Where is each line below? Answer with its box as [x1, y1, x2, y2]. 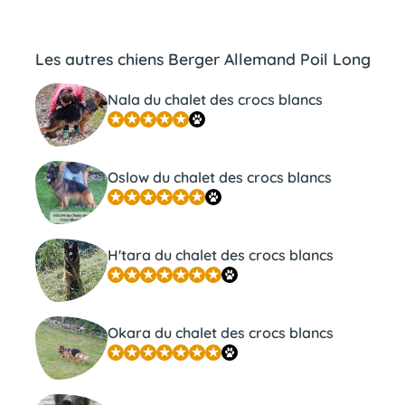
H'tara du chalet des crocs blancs [107, 245, 334, 264]
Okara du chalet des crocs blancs [107, 323, 334, 342]
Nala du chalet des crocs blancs [107, 89, 323, 108]
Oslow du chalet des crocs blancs [107, 167, 332, 186]
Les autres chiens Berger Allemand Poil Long [34, 49, 371, 70]
